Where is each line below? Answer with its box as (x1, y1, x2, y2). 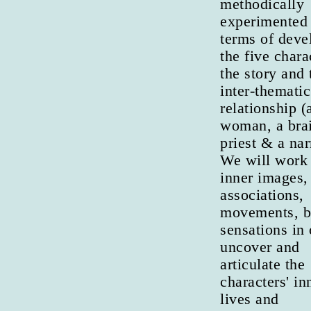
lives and (220, 289, 279, 308)
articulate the (220, 255, 305, 273)
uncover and (220, 237, 300, 255)
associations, (220, 185, 304, 203)
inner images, (220, 168, 308, 186)
